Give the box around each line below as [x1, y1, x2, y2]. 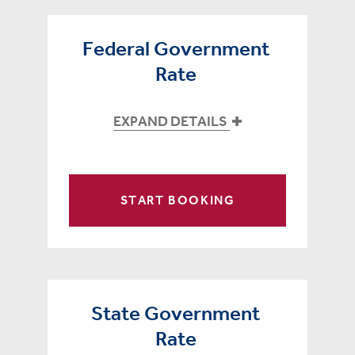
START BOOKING [120, 193, 235, 208]
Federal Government [82, 36, 269, 62]
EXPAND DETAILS [113, 113, 230, 131]
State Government [91, 301, 260, 326]
